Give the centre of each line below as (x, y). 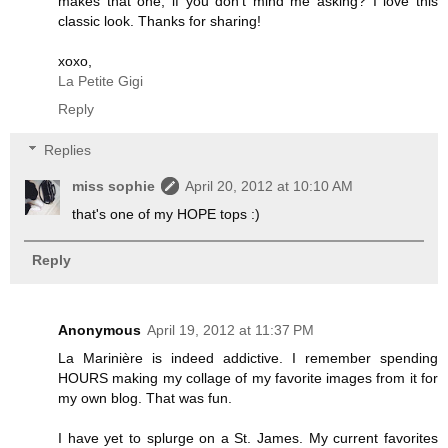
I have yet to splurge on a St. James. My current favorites (248, 437)
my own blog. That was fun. (145, 397)
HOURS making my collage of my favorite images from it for (248, 377)
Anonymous (99, 329)
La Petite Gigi (100, 80)
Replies (68, 150)
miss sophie (114, 186)
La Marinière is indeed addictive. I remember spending (248, 357)
